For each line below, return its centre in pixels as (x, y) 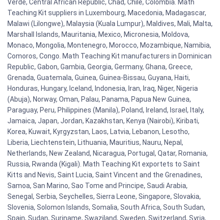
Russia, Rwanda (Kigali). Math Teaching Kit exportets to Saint (104, 164)
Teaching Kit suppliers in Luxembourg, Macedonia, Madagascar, (107, 13)
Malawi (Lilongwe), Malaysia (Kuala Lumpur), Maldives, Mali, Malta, (110, 24)
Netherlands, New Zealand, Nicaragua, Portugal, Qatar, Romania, (108, 153)
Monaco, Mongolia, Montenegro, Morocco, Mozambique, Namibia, (109, 45)
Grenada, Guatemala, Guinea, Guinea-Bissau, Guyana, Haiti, (99, 78)
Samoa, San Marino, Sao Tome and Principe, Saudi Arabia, (97, 186)
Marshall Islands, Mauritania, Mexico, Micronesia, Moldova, (98, 35)
